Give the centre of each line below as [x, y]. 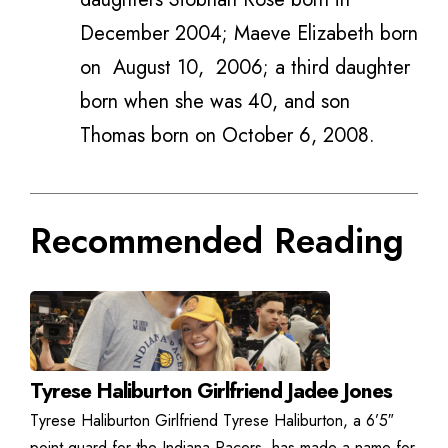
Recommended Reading [217, 240]
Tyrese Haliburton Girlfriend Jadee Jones [211, 390]
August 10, [158, 67]
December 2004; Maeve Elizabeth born [249, 33]
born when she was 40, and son [215, 101]
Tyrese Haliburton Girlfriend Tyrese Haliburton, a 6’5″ [212, 420]
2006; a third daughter [313, 67]
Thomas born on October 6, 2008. [227, 135]
